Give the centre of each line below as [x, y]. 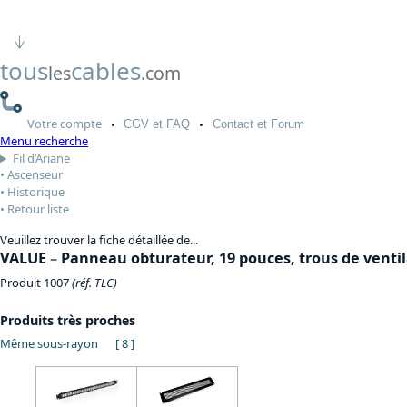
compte [80, 123]
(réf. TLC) [94, 282]
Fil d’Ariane [41, 159]
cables [106, 70]
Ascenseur [35, 175]
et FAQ [170, 124]
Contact [233, 124]
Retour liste [38, 209]
